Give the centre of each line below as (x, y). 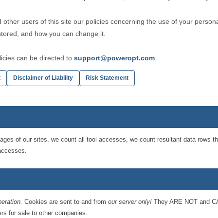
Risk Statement (107, 78)
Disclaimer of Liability (43, 78)
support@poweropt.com (115, 58)
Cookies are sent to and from (65, 202)
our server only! (130, 202)
